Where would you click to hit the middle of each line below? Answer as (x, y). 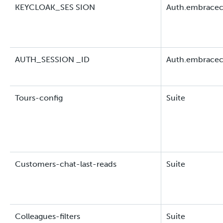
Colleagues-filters (48, 216)
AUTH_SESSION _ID (52, 59)
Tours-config (39, 98)
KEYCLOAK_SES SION (55, 7)
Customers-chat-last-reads (66, 164)
